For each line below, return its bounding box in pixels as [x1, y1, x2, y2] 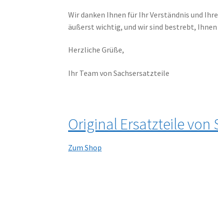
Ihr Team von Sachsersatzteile [68, 68, 170, 78]
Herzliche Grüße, [68, 45, 125, 55]
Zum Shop [68, 143, 102, 153]
